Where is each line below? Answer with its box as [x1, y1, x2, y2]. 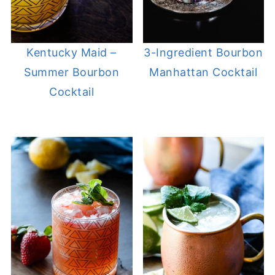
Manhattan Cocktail [149, 65, 258, 79]
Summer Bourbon [24, 65, 120, 79]
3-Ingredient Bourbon [144, 45, 263, 59]
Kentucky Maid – [26, 45, 117, 59]
